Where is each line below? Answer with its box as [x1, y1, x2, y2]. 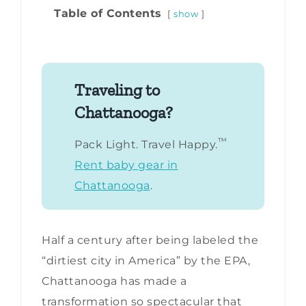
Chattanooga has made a [42, 275, 186, 288]
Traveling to [74, 80, 160, 100]
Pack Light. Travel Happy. [74, 138, 218, 152]
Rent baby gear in [74, 158, 178, 172]
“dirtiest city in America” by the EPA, [42, 254, 250, 268]
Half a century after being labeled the [42, 234, 258, 247]
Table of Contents [54, 7, 162, 20]
